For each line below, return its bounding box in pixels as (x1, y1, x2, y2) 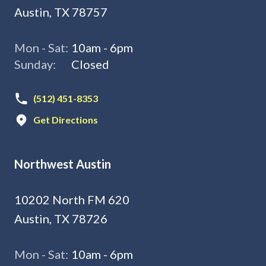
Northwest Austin (14, 157, 111, 171)
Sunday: (14, 57, 56, 71)
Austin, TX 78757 (14, 5, 107, 19)
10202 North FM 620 (14, 192, 129, 207)
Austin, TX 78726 (14, 211, 107, 226)
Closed (71, 57, 109, 71)
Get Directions (33, 114, 98, 125)
